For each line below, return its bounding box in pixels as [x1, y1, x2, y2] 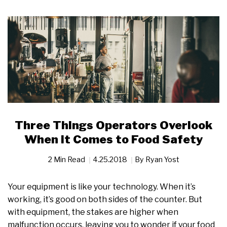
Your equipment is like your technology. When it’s [8, 182, 196, 192]
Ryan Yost [145, 155, 179, 164]
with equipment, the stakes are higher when [8, 207, 178, 217]
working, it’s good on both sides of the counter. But [8, 195, 202, 205]
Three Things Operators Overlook [15, 118, 212, 133]
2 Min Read [48, 155, 87, 164]
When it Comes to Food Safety [24, 132, 203, 147]
